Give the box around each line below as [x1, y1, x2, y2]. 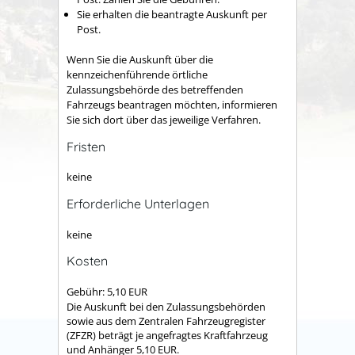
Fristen [67, 138, 105, 155]
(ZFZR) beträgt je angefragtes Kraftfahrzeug [67, 327, 268, 342]
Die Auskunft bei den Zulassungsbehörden [67, 299, 265, 314]
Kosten [67, 253, 108, 269]
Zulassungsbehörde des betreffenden [67, 82, 243, 97]
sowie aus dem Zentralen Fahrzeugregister [67, 313, 265, 328]
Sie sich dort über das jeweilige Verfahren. [67, 113, 261, 128]
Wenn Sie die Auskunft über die [67, 52, 213, 67]
